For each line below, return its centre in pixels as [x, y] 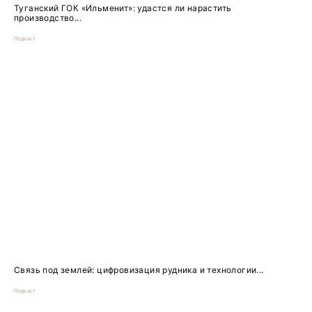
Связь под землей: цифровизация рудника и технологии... [139, 270]
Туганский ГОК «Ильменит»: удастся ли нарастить [123, 8]
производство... [48, 17]
